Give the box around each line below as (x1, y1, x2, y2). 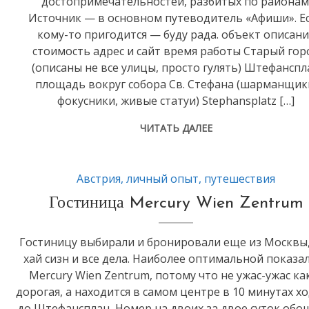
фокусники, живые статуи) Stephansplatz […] (57, 93, 295, 109)
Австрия (77, 171, 121, 187)
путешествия (204, 171, 276, 187)
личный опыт (126, 171, 199, 187)
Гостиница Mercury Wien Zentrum (48, 195, 303, 212)
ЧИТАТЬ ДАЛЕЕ (139, 121, 212, 135)
